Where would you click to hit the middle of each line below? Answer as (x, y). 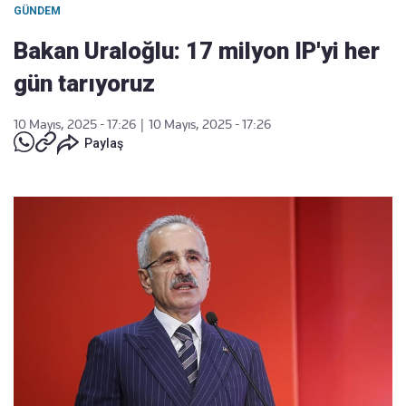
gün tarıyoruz (84, 83)
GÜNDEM (37, 11)
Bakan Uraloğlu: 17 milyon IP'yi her (197, 51)
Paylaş (104, 143)
